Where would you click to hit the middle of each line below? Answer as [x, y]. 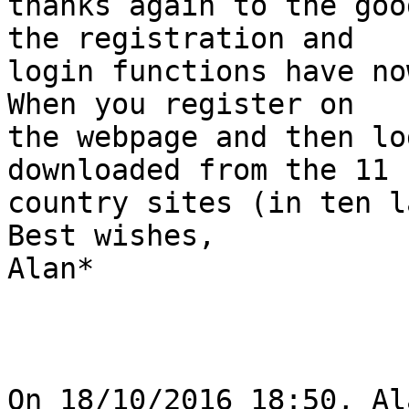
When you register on [189, 105]
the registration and [189, 39]
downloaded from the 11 [207, 170]
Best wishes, [111, 236]
